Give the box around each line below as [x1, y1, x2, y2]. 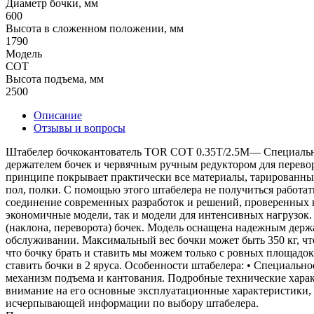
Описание [34, 109, 82, 121]
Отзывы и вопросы [34, 121, 125, 134]
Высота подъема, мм [6, 72, 104, 85]
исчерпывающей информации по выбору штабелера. [6, 296, 259, 309]
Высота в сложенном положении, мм [6, 22, 184, 34]
